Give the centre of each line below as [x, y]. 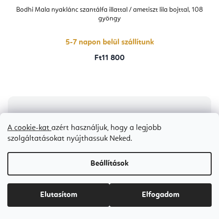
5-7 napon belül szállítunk [109, 43]
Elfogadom [161, 195]
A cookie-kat [29, 128]
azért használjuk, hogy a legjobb [106, 128]
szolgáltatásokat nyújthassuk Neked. [70, 139]
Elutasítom [58, 195]
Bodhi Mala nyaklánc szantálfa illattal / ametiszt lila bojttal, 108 [109, 10]
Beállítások [109, 164]
